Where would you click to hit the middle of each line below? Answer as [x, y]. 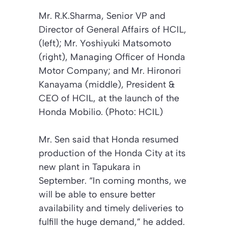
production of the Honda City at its [112, 153]
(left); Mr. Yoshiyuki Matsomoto [105, 44]
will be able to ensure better [97, 195]
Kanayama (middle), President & [107, 85]
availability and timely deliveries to [111, 208]
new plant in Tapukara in [90, 167]
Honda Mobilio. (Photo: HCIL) [101, 112]
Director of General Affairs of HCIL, [112, 30]
